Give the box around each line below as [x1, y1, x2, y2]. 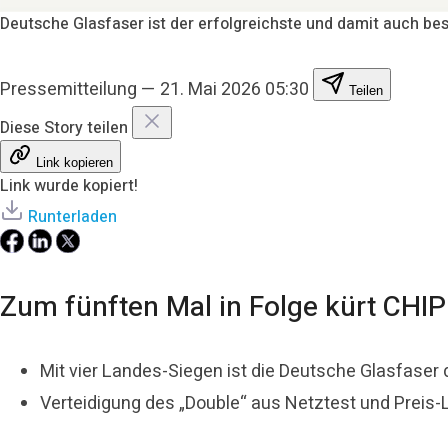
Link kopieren [36, 154, 113, 170]
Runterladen [28, 204, 117, 229]
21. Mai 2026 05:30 [160, 75, 309, 103]
